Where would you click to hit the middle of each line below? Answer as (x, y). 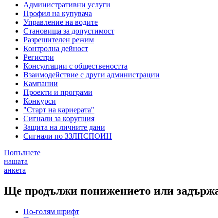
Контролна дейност (56, 48)
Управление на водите (61, 22)
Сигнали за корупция (59, 118)
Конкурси (40, 101)
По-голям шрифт (51, 211)
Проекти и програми (58, 92)
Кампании (41, 83)
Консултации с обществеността (75, 66)
